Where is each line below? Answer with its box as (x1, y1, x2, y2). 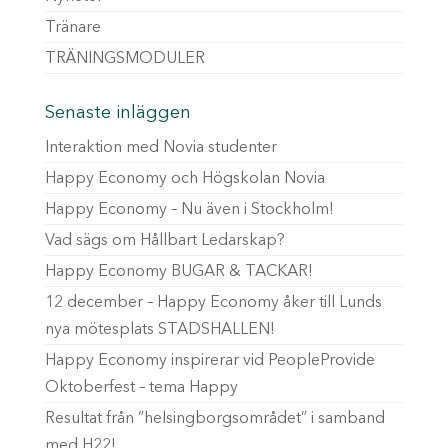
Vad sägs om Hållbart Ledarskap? (44, 233, 285, 249)
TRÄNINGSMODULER (44, 51, 205, 67)
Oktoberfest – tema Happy (44, 380, 238, 396)
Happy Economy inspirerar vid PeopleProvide (44, 353, 375, 369)
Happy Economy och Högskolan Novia (44, 171, 325, 187)
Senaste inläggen (44, 104, 191, 122)
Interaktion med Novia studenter (44, 140, 277, 156)
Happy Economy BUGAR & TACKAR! (44, 264, 313, 280)
